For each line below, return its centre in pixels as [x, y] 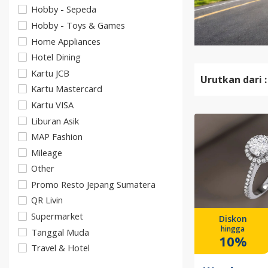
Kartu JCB [50, 73]
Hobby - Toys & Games [78, 25]
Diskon [233, 219]
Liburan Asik [55, 121]
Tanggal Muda [60, 232]
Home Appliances [66, 41]
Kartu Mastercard [67, 89]
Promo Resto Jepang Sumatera [93, 184]
